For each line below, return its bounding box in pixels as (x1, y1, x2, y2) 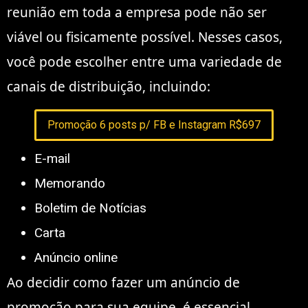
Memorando (34, 175, 105, 191)
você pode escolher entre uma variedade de (7, 53, 282, 71)
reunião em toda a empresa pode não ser (7, 3, 267, 22)
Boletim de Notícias (34, 199, 146, 216)
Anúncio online (34, 249, 118, 265)
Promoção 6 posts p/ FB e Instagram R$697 (47, 118, 261, 131)
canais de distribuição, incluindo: (7, 78, 210, 96)
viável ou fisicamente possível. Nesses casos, (7, 28, 283, 47)
